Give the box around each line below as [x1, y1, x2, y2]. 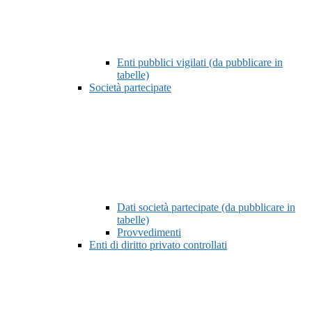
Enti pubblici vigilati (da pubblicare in [117, 56, 283, 69]
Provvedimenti [117, 226, 181, 239]
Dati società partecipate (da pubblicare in [117, 201, 295, 214]
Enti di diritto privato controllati [89, 239, 227, 251]
